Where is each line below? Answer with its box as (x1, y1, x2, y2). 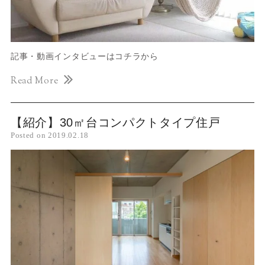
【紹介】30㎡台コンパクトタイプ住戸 (10, 115, 221, 129)
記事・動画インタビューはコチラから (10, 51, 161, 61)
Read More (10, 74, 59, 88)
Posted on (10, 130, 48, 140)
